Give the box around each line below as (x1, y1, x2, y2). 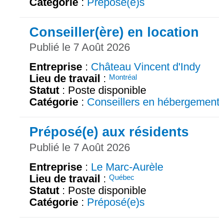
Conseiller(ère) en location (29, 24, 199, 40)
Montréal (109, 73, 137, 82)
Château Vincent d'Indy (91, 61, 200, 73)
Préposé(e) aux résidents (29, 124, 189, 140)
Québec (109, 173, 134, 182)
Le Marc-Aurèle (91, 161, 163, 174)
